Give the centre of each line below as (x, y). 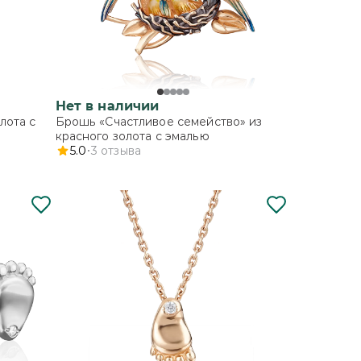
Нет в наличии (107, 106)
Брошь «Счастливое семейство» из (159, 121)
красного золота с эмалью (132, 136)
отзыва (121, 150)
